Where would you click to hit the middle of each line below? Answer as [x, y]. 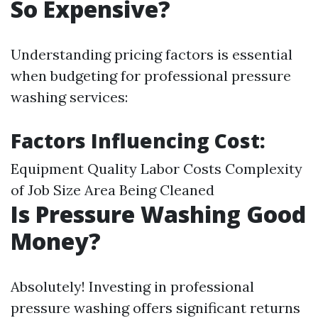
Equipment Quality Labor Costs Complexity [157, 169]
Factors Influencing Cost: [138, 141]
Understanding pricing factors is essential [152, 54]
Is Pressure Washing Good [158, 214]
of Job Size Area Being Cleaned [113, 190]
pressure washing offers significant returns [155, 308]
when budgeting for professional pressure [151, 76]
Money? [56, 241]
